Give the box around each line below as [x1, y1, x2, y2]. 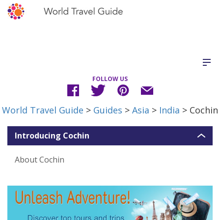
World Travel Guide [2, 104, 83, 116]
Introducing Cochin [15, 130, 89, 141]
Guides [93, 104, 122, 116]
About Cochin [15, 154, 64, 165]
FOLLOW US [92, 75, 128, 83]
